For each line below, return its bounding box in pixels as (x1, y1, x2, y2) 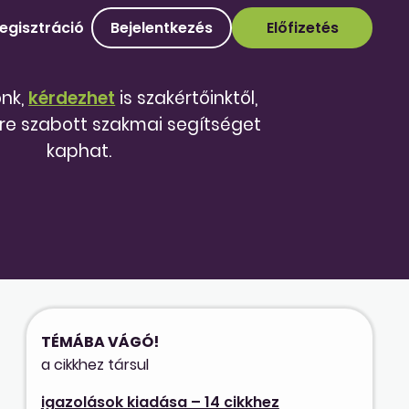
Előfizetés (266, 17, 339, 38)
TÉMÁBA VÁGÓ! (40, 330, 159, 352)
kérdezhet (28, 86, 116, 110)
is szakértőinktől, (115, 86, 258, 110)
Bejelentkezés (110, 17, 213, 38)
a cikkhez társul (40, 353, 149, 375)
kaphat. (47, 139, 112, 163)
